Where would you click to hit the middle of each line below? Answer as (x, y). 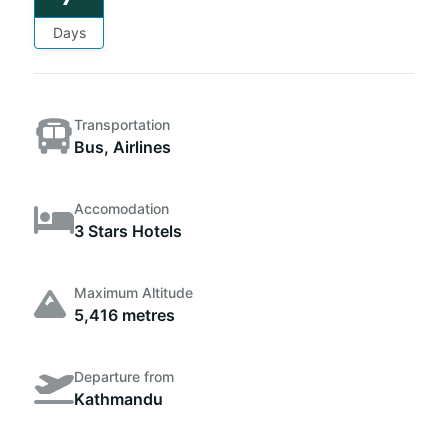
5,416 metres (124, 314)
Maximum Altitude (133, 292)
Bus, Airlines (122, 146)
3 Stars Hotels (128, 230)
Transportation (122, 124)
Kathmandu (118, 398)
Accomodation (121, 208)
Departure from (124, 376)
